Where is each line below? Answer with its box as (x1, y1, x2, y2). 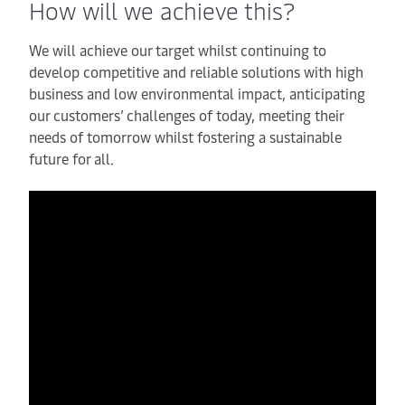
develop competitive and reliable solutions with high (29, 61, 363, 81)
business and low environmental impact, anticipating (29, 83, 365, 103)
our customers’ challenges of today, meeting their (29, 105, 344, 125)
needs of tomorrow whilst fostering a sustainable (29, 127, 342, 146)
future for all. (29, 148, 114, 168)
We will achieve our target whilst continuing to (29, 40, 326, 60)
